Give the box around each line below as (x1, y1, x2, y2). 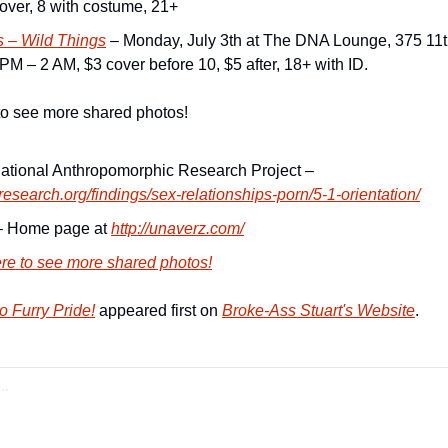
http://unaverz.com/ (111, 220, 244, 237)
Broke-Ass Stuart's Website (222, 302, 415, 319)
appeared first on (95, 302, 222, 319)
